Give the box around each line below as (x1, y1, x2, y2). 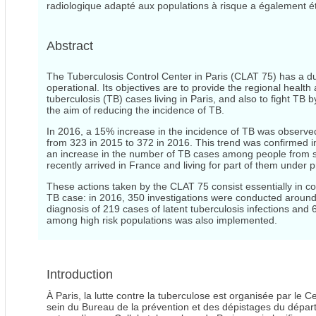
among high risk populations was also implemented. (47, 214, 277, 226)
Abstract (47, 39, 93, 54)
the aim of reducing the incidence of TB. (47, 104, 224, 116)
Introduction (47, 267, 113, 282)
